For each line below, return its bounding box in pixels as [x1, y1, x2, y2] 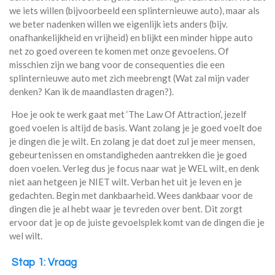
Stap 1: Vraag [9, 257, 77, 268]
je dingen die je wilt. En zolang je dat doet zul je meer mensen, [9, 136, 255, 147]
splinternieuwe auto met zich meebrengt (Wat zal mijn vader [9, 72, 250, 84]
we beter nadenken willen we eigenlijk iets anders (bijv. [9, 18, 228, 30]
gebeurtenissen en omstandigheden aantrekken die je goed [9, 149, 247, 161]
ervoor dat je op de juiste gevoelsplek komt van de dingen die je [9, 217, 265, 228]
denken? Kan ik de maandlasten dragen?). [9, 86, 174, 98]
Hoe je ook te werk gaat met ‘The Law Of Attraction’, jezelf [9, 109, 247, 120]
